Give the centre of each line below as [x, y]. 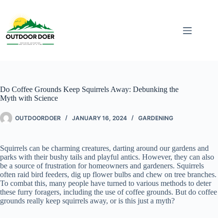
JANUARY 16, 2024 [100, 118]
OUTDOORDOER [38, 118]
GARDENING [156, 118]
